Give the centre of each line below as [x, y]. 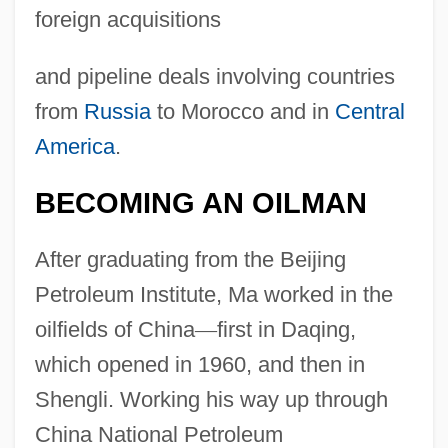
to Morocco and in [242, 111]
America [74, 146]
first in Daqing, [286, 329]
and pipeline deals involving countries [214, 76]
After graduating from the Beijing [190, 259]
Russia [117, 111]
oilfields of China [114, 329]
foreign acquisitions [127, 19]
